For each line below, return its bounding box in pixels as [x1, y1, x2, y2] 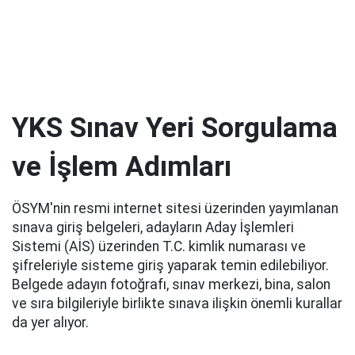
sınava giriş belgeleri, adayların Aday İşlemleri [12, 219, 294, 235]
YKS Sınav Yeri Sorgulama [12, 111, 338, 144]
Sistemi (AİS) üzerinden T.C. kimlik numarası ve [12, 239, 306, 254]
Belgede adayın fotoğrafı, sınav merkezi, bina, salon [12, 277, 330, 292]
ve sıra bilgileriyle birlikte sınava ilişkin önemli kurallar [12, 296, 342, 311]
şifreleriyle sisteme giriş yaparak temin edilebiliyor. [12, 258, 329, 273]
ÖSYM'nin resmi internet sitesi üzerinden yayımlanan [12, 200, 338, 216]
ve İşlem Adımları [12, 150, 231, 183]
